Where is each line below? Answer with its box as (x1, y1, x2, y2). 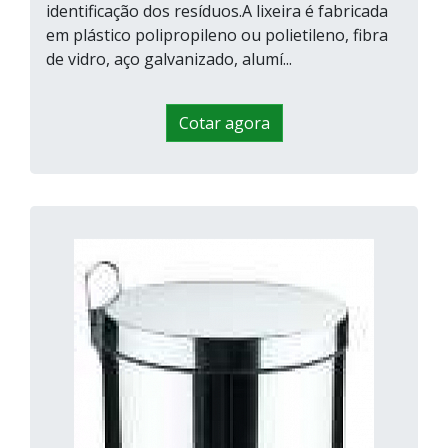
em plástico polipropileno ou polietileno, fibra (46, 24, 388, 47)
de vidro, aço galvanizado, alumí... (46, 48, 292, 71)
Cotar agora (178, 112, 270, 135)
